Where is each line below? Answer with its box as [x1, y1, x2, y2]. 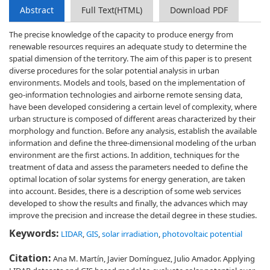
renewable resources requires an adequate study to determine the [9, 41, 246, 52]
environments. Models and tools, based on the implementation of [9, 77, 245, 88]
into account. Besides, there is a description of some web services [9, 186, 241, 196]
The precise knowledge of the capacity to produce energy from [9, 29, 233, 40]
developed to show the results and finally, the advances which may [9, 198, 248, 209]
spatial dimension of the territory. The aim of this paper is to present [9, 53, 252, 64]
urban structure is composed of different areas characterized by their [9, 113, 256, 124]
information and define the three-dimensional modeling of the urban [9, 137, 256, 148]
